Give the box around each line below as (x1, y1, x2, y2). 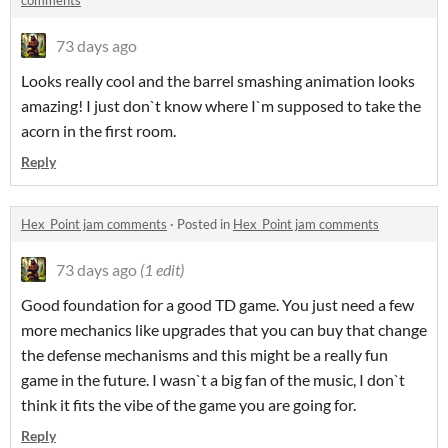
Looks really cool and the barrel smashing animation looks (21, 71, 415, 91)
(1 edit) (140, 260, 184, 280)
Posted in (177, 216, 233, 233)
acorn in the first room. (21, 121, 176, 141)
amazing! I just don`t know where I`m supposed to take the (21, 96, 421, 116)
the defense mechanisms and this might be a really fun (21, 345, 388, 365)
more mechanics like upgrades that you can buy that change (21, 320, 427, 340)
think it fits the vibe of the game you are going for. (21, 395, 359, 415)
